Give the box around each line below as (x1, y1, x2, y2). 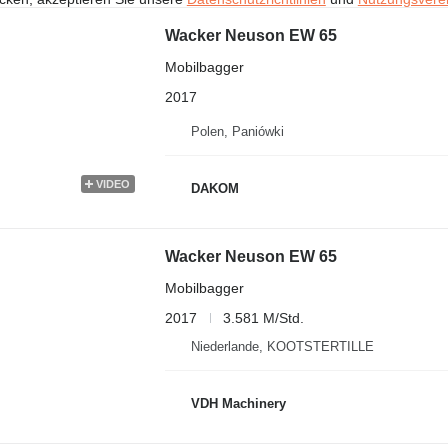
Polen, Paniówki (190, 123, 284, 139)
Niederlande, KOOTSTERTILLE (190, 338, 374, 354)
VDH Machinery (190, 396, 286, 411)
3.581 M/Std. (222, 309, 304, 326)
